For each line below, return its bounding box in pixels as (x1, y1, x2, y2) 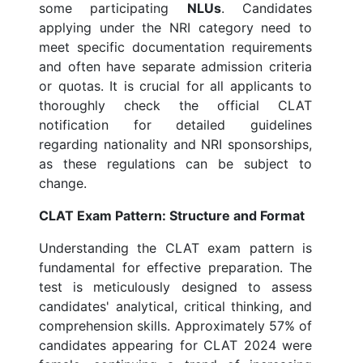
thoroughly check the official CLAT (39, 97, 312, 114)
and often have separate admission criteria (39, 58, 312, 75)
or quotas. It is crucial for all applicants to (39, 78, 312, 95)
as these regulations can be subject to (39, 156, 312, 173)
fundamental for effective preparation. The (39, 259, 312, 276)
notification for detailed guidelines (39, 117, 312, 134)
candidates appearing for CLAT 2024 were (39, 337, 312, 354)
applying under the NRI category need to (39, 19, 312, 36)
